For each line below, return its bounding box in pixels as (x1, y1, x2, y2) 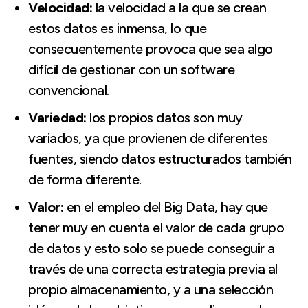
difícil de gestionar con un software (28, 60, 234, 78)
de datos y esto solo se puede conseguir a (28, 239, 275, 256)
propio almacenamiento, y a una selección (28, 280, 273, 298)
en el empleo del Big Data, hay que (63, 198, 268, 215)
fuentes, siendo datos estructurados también (28, 150, 292, 167)
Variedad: (28, 109, 87, 126)
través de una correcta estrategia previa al (28, 260, 278, 277)
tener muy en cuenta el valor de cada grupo (28, 219, 284, 236)
